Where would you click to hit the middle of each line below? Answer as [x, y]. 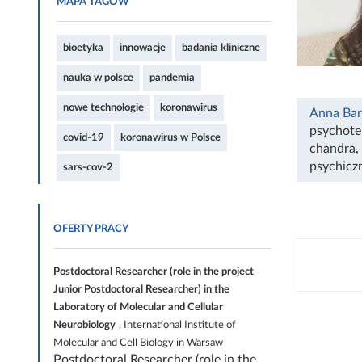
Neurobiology [84, 325]
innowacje [143, 48]
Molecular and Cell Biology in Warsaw [138, 343]
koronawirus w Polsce [170, 137]
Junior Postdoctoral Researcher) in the [141, 289]
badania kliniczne [221, 48]
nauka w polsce [98, 78]
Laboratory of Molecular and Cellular [138, 307]
